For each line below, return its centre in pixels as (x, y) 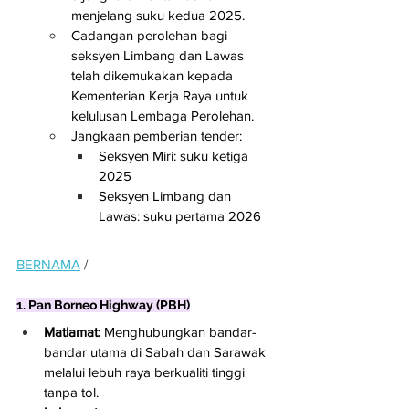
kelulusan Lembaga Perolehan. (163, 115)
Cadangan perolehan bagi (151, 35)
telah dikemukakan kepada (154, 75)
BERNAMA (48, 265)
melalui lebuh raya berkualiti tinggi (146, 372)
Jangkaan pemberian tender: (157, 135)
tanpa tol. (71, 393)
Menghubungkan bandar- (178, 332)
